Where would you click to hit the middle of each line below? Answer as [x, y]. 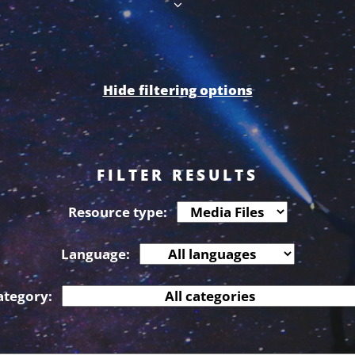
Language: [95, 254]
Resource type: [117, 212]
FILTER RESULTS [177, 176]
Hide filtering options [177, 90]
